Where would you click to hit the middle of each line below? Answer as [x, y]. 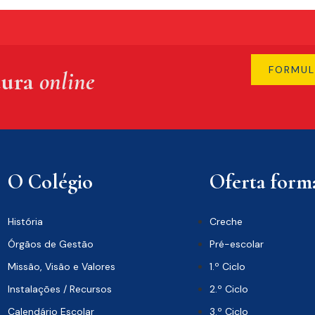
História [25, 221]
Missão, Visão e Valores [61, 266]
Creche [226, 221]
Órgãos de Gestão [50, 244]
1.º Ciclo [227, 266]
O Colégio [50, 181]
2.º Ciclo [229, 289]
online [67, 81]
